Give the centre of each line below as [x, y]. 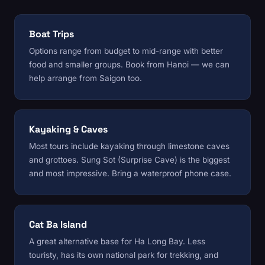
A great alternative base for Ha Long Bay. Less [117, 242]
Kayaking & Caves [68, 130]
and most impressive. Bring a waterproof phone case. [130, 174]
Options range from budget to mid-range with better [126, 51]
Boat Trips [51, 34]
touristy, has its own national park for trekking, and [124, 255]
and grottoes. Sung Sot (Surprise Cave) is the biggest [129, 160]
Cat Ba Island [58, 225]
